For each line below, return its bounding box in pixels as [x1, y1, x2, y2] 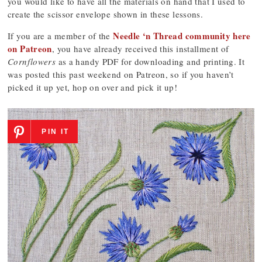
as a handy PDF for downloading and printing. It [56, 56, 245, 67]
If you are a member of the [8, 30, 113, 42]
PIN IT [42, 127, 70, 136]
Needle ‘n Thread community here [113, 29, 251, 42]
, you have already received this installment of [51, 43, 229, 54]
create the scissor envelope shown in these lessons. [8, 8, 204, 20]
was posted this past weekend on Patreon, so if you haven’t [8, 68, 234, 80]
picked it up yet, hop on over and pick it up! [8, 81, 177, 93]
